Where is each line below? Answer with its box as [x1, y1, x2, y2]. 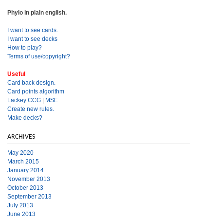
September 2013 [7, 193, 52, 200]
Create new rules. [7, 105, 54, 112]
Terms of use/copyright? [7, 53, 70, 60]
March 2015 [7, 158, 39, 165]
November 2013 [7, 175, 50, 182]
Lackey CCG [7, 96, 41, 104]
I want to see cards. [7, 26, 58, 34]
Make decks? [7, 114, 42, 121]
